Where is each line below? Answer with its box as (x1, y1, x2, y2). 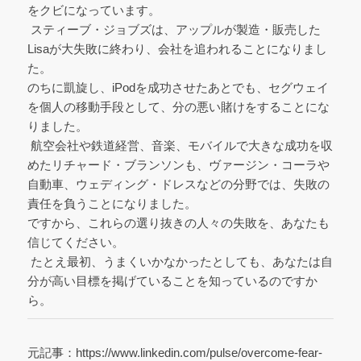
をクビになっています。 (27, 2, 160, 17)
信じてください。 (27, 234, 124, 249)
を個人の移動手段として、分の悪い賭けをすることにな (27, 99, 330, 114)
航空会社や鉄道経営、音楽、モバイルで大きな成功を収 (27, 138, 333, 152)
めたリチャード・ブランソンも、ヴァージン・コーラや (27, 157, 330, 172)
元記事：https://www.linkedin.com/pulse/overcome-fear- (27, 345, 322, 359)
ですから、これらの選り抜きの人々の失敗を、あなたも (27, 215, 330, 230)
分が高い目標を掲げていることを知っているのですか (27, 273, 317, 288)
